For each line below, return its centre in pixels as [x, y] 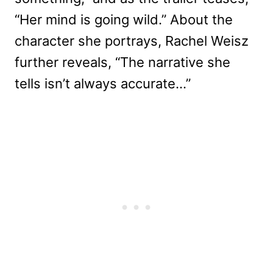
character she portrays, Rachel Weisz [132, 41]
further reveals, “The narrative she [122, 62]
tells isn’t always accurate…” [103, 83]
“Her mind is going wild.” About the [124, 19]
